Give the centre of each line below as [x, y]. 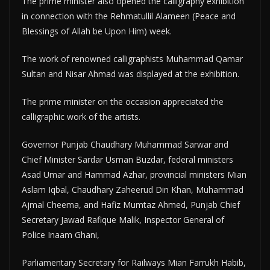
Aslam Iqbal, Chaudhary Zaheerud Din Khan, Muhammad [133, 190]
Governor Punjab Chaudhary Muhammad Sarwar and [125, 144]
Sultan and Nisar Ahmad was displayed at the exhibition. [130, 74]
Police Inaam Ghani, [61, 235]
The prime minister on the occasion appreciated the [123, 102]
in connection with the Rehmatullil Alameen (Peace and [129, 16]
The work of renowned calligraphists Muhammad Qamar [132, 59]
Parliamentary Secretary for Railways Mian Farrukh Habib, [134, 262]
